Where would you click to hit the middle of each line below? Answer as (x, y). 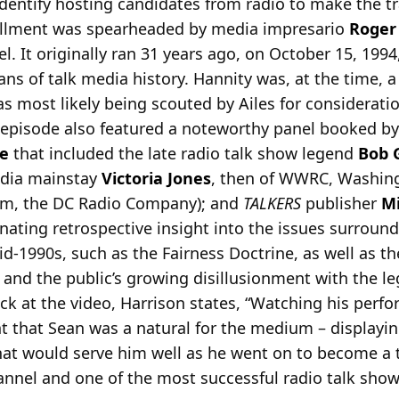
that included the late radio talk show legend (183, 154)
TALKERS (272, 204)
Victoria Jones (156, 179)
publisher (341, 204)
